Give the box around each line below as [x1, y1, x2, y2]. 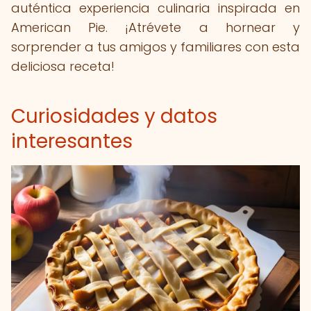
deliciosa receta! [11, 58, 115, 75]
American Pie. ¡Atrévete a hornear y [11, 19, 300, 36]
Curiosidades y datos [11, 103, 217, 130]
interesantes [11, 128, 133, 155]
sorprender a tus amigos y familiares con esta [11, 38, 300, 56]
